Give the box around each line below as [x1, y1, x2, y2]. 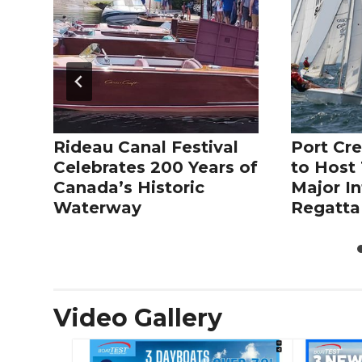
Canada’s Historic [53, 178, 204, 198]
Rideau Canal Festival [53, 137, 238, 158]
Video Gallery [53, 303, 222, 334]
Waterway [53, 198, 141, 218]
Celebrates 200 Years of [53, 158, 258, 178]
